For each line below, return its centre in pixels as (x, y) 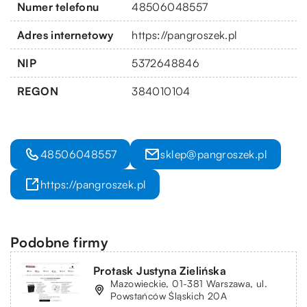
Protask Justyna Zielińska (160, 270)
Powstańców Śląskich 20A (169, 295)
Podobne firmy (60, 242)
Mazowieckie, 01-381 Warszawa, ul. (189, 283)
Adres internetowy (65, 35)
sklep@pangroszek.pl (214, 154)
